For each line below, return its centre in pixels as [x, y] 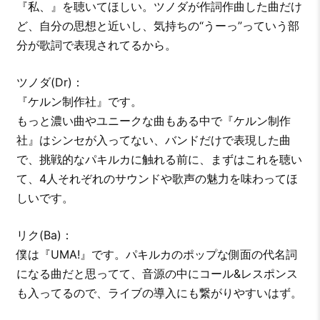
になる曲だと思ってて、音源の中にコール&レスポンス [157, 274]
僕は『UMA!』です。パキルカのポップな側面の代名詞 [156, 255]
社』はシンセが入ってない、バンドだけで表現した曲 [153, 140]
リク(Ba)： [44, 235]
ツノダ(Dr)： [50, 82]
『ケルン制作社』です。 [79, 102]
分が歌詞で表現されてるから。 [96, 45]
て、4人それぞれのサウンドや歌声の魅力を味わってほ [157, 179]
